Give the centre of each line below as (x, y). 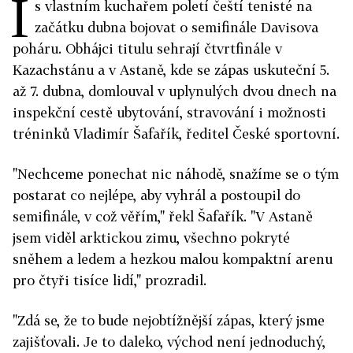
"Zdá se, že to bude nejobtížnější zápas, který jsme (169, 321)
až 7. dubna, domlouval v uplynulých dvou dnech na (175, 91)
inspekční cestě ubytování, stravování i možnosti (169, 113)
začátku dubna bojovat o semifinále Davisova (176, 28)
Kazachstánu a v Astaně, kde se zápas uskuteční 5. (171, 70)
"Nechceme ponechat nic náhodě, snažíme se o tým (176, 174)
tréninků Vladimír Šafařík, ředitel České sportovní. (176, 134)
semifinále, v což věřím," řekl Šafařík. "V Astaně (163, 217)
